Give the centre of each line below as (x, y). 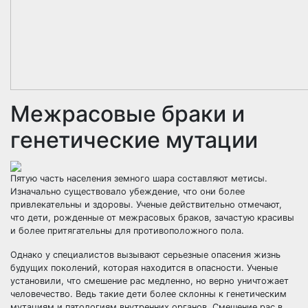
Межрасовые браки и (128, 114)
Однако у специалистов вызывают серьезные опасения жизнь (145, 255)
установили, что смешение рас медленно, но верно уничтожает (150, 281)
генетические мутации (134, 140)
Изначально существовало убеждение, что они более (128, 191)
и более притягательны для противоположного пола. (127, 231)
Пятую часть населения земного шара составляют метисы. (139, 178)
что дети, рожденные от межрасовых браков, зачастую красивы (152, 218)
